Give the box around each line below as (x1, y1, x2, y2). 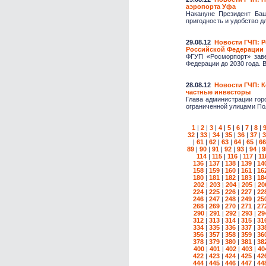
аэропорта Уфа (186, 2, 236, 10)
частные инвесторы (186, 88, 251, 96)
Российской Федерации (186, 45, 264, 53)
